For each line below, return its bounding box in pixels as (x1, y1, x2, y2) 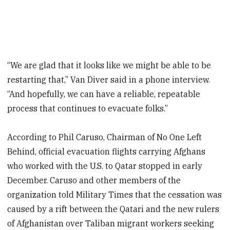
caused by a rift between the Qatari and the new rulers (7, 204, 220, 215)
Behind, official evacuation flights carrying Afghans (7, 146, 206, 157)
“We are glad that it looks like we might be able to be (7, 60, 212, 70)
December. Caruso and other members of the (7, 175, 181, 186)
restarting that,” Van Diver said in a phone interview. (7, 74, 210, 85)
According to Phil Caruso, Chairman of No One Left (7, 132, 202, 143)
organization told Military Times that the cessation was (7, 189, 222, 200)
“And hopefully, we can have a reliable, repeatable (7, 88, 201, 99)
